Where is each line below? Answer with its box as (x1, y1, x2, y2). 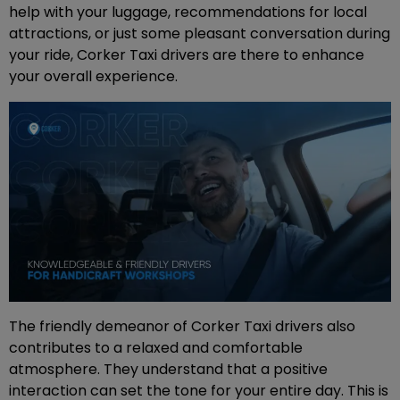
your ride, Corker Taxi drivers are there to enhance (9, 44, 364, 65)
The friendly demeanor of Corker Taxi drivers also (9, 316, 355, 337)
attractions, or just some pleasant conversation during (9, 22, 390, 44)
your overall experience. (9, 65, 178, 87)
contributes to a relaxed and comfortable (9, 337, 303, 359)
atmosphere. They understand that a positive (9, 359, 328, 380)
